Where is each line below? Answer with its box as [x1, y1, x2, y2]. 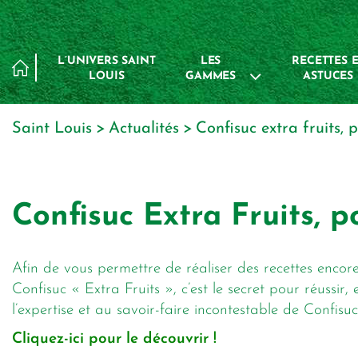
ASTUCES [303, 70, 354, 82]
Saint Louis [22, 121, 92, 137]
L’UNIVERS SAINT [58, 55, 156, 67]
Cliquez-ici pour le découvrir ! [12, 331, 217, 347]
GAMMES [185, 70, 236, 82]
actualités [120, 121, 179, 137]
